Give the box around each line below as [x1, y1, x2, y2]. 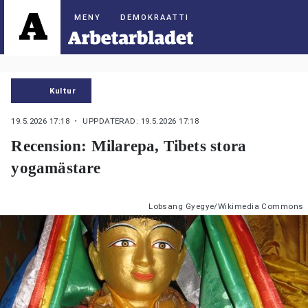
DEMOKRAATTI [120, 13, 190, 22]
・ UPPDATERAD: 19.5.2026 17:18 [71, 116, 199, 126]
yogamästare [11, 159, 101, 177]
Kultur [49, 85, 76, 96]
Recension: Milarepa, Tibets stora [11, 137, 247, 155]
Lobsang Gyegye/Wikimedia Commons [148, 201, 304, 211]
